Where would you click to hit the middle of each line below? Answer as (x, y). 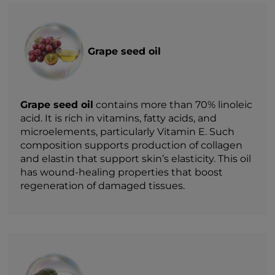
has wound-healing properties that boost (122, 172)
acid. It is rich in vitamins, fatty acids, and (119, 118)
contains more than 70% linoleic (173, 104)
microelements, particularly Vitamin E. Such (128, 131)
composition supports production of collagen (132, 145)
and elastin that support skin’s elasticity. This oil (136, 158)
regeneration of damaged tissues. (103, 185)
